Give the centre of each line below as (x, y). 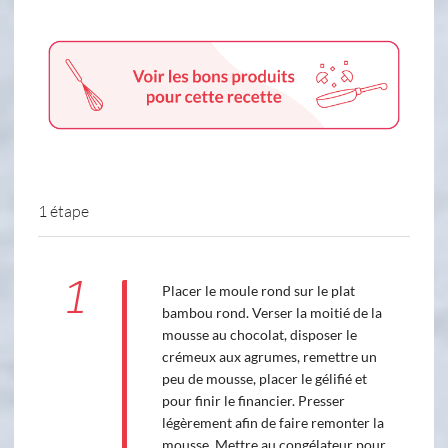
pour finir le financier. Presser (253, 400)
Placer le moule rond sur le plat (258, 290)
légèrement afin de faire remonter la (272, 422)
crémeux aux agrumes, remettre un (269, 356)
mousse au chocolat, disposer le (259, 334)
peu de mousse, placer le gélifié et (264, 378)
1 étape (63, 210)
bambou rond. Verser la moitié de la (271, 312)
